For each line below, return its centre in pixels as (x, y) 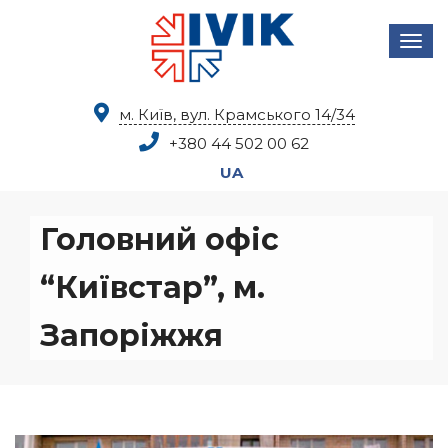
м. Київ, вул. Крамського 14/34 (236, 114)
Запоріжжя (131, 335)
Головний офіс (159, 239)
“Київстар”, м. (152, 287)
